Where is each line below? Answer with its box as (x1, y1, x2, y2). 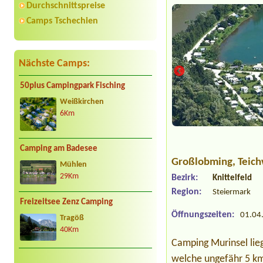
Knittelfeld (213, 174, 252, 183)
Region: (171, 187, 202, 197)
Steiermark (213, 188, 251, 197)
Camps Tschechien (26, 16, 98, 26)
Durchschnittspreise (26, 1, 105, 11)
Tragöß (60, 214, 84, 222)
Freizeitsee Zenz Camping (20, 197, 113, 207)
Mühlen (60, 161, 87, 169)
